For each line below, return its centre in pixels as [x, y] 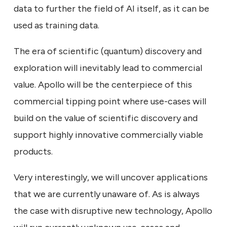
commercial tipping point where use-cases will [110, 101]
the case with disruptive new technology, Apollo [113, 211]
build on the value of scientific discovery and [106, 118]
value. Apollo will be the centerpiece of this [103, 84]
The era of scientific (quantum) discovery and [108, 51]
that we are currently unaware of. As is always [107, 194]
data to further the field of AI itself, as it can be [111, 8]
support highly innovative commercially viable [108, 135]
